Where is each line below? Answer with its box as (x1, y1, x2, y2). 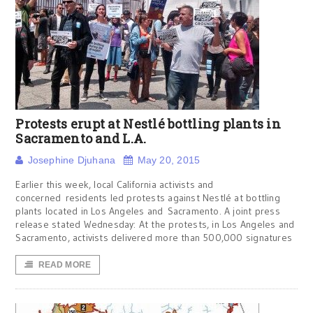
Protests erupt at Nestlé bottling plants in (15, 115, 282, 132)
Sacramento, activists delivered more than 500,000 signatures (15, 231, 293, 244)
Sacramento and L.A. (15, 130, 147, 147)
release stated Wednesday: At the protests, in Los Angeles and (15, 218, 295, 231)
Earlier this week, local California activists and (15, 178, 214, 191)
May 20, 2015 (137, 154, 201, 166)
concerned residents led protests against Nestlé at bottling (15, 191, 280, 204)
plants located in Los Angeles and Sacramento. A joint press (15, 205, 280, 217)
